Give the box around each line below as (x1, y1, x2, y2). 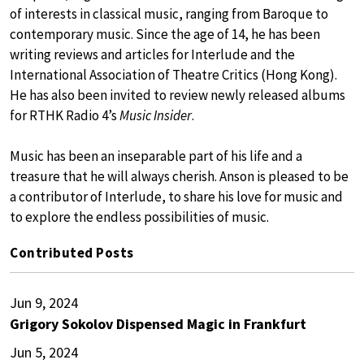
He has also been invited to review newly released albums (10, 86, 345, 105)
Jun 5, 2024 (10, 343, 78, 362)
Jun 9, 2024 (10, 293, 78, 313)
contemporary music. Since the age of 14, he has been (10, 25, 320, 44)
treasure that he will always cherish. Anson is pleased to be (10, 167, 349, 186)
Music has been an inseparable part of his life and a (10, 147, 302, 166)
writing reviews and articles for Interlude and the (10, 45, 295, 64)
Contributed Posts (10, 244, 134, 262)
